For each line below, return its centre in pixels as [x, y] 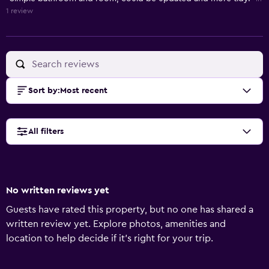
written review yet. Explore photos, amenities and [116, 224]
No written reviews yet [58, 190]
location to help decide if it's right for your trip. [110, 238]
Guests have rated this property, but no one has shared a [130, 210]
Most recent [84, 91]
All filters [46, 131]
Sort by [43, 91]
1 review [20, 11]
